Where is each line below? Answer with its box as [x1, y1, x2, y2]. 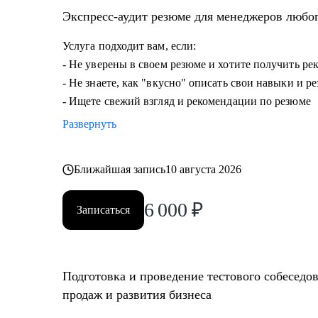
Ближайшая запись [74, 163, 166, 175]
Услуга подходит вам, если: [62, 40, 197, 52]
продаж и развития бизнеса [62, 287, 212, 302]
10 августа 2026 [165, 163, 242, 175]
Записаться [77, 204, 130, 216]
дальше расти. [51, 16, 120, 28]
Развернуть [62, 118, 116, 130]
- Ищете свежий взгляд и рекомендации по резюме [62, 95, 311, 107]
